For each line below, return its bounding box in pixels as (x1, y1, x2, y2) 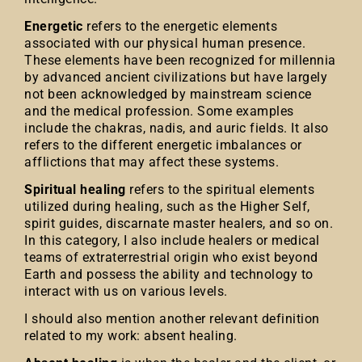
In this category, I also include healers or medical (24, 233, 320, 248)
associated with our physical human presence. (24, 36, 305, 51)
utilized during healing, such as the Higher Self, (24, 199, 310, 214)
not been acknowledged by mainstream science (24, 86, 312, 102)
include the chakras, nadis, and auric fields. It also (24, 120, 329, 136)
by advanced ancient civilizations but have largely (24, 69, 327, 85)
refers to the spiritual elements (125, 182, 314, 197)
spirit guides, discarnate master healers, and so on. (24, 216, 333, 231)
